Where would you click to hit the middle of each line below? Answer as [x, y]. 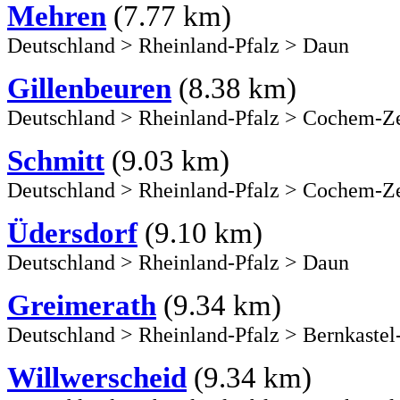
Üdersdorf [72, 233]
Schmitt [56, 160]
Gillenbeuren [89, 88]
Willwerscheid [97, 377]
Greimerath [82, 305]
